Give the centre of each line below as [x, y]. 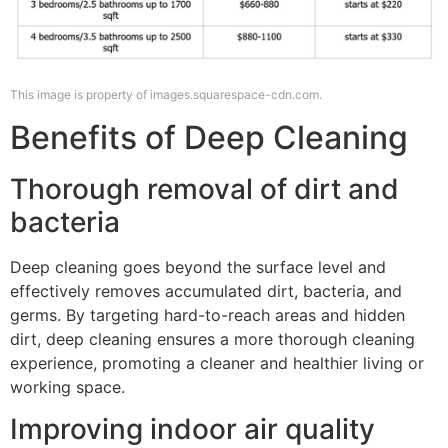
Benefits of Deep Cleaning [209, 137]
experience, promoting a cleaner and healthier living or [217, 362]
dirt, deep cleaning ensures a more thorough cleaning [212, 338]
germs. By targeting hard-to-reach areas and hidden [207, 314]
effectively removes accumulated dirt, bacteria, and [206, 290]
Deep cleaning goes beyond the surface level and [198, 266]
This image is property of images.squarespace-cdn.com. [166, 95]
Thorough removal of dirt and [204, 188]
